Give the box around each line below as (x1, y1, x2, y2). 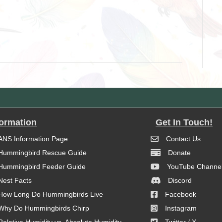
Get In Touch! (156, 117, 213, 127)
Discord (168, 176, 192, 184)
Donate (168, 149, 191, 157)
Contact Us (166, 135, 201, 143)
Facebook (165, 190, 197, 198)
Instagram (165, 204, 197, 212)
